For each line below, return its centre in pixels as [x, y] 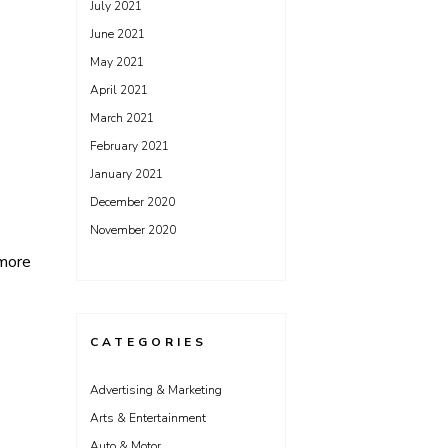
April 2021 [119, 90]
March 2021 [122, 118]
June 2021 [117, 34]
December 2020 [132, 202]
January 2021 [126, 174]
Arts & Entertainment [148, 418]
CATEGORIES [148, 342]
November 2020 [133, 230]
